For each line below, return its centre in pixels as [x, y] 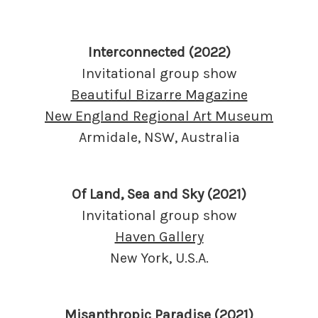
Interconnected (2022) [159, 52]
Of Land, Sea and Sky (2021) [159, 194]
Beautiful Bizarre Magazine [159, 94]
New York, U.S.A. [159, 258]
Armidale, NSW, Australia [159, 137]
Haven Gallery [159, 236]
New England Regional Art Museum [159, 116]
